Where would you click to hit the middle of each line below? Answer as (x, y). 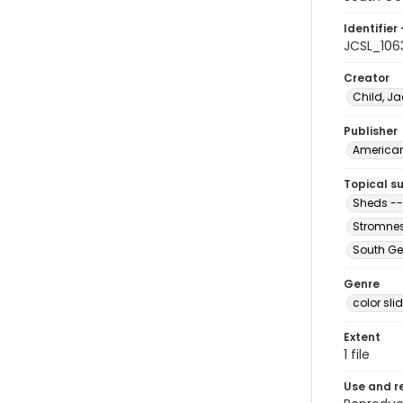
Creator (367, 78)
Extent (362, 337)
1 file (357, 354)
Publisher (371, 131)
